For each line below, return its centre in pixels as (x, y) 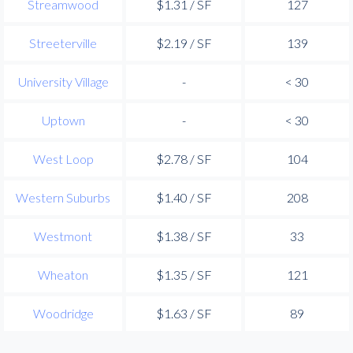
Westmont (63, 236)
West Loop (63, 158)
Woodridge (63, 313)
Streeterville (63, 43)
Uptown (63, 120)
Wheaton (63, 274)
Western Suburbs (63, 197)
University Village (63, 81)
